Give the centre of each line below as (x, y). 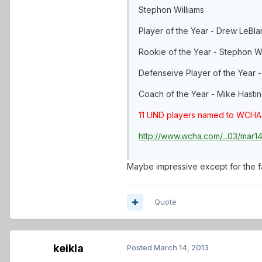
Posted (140, 248)
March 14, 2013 (181, 248)
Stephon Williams (171, 10)
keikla (68, 249)
